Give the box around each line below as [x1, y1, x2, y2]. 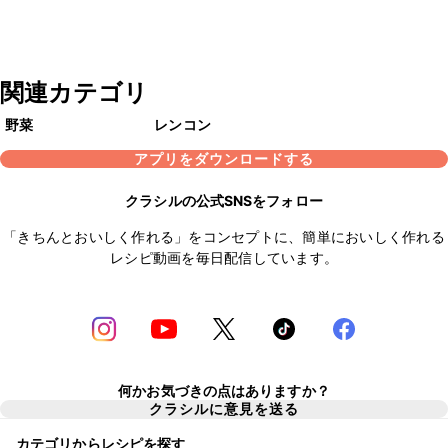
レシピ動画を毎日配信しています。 [110, 249, 338, 267]
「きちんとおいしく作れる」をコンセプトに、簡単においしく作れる [3, 228, 445, 246]
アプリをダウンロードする [134, 150, 314, 168]
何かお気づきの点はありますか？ [118, 381, 330, 399]
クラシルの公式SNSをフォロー [125, 192, 323, 210]
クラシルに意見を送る [149, 400, 299, 417]
